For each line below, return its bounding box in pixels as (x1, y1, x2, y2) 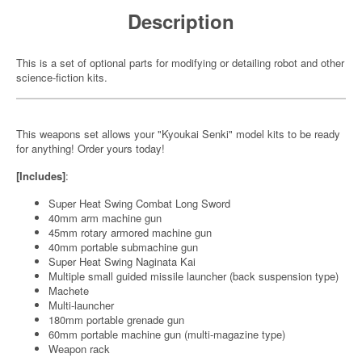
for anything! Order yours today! (16, 141, 165, 156)
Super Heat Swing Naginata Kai (48, 254, 196, 269)
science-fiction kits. (16, 69, 107, 85)
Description (128, 7, 234, 35)
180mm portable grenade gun (48, 312, 184, 327)
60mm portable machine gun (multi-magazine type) (48, 326, 285, 342)
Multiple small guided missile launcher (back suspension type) (48, 268, 339, 284)
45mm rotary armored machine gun (48, 225, 212, 240)
